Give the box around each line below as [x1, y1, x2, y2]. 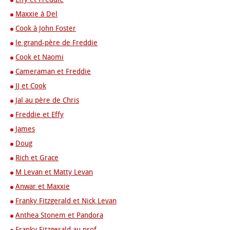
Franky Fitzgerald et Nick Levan [15, 197, 117, 205]
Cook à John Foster [15, 24, 76, 33]
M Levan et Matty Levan [15, 168, 93, 177]
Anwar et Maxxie [15, 182, 70, 191]
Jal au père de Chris [15, 96, 79, 105]
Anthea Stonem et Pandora [15, 211, 103, 220]
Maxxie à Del [15, 10, 57, 18]
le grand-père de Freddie [15, 39, 98, 47]
